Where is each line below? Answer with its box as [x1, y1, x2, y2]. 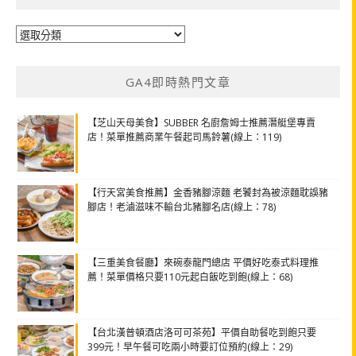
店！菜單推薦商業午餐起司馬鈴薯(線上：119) [87, 130, 281, 144]
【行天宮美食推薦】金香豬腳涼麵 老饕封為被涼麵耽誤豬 [87, 185, 328, 199]
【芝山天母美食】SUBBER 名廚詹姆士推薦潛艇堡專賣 [87, 115, 315, 130]
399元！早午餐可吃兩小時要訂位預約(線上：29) [87, 339, 292, 354]
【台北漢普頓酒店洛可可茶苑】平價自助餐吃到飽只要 [87, 325, 316, 339]
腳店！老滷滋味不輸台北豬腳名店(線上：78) [87, 199, 276, 214]
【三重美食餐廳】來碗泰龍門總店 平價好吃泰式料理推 [87, 255, 319, 269]
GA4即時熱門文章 [125, 73, 231, 90]
